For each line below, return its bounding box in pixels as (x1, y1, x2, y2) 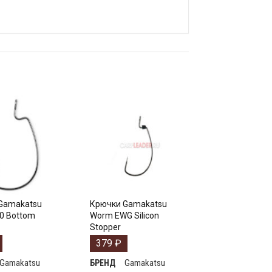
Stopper (90, 222, 121, 232)
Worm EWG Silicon (90, 210, 160, 220)
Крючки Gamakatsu (90, 199, 168, 209)
